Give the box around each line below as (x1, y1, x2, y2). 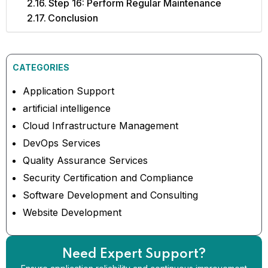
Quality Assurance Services (23, 154, 148, 167)
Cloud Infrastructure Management (23, 120, 178, 132)
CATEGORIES (13, 62, 69, 73)
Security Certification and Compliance (23, 172, 193, 184)
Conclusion (48, 12, 99, 25)
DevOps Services (23, 137, 100, 150)
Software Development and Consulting (23, 189, 198, 202)
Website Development (23, 206, 121, 219)
